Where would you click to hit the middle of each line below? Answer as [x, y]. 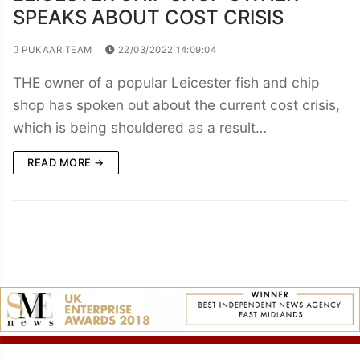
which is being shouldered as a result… [140, 127]
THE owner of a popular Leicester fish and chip [166, 82]
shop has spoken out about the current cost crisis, [176, 104]
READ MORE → [66, 162]
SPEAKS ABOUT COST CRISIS [148, 17]
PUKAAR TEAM [55, 49]
